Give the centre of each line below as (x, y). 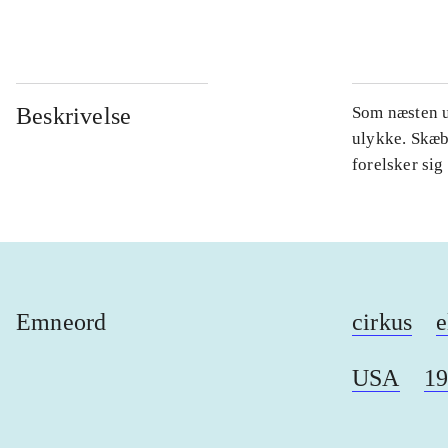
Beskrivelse (74, 116)
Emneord (61, 322)
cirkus (382, 322)
